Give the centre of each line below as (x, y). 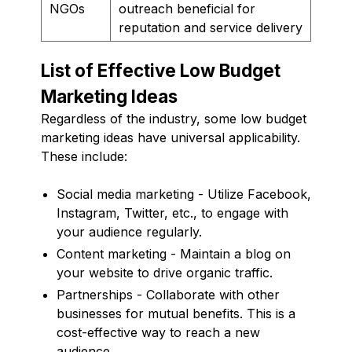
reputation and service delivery (211, 27)
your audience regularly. (129, 231)
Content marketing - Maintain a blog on (174, 253)
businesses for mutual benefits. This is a (176, 313)
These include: (84, 156)
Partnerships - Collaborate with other (168, 294)
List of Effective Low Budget (161, 70)
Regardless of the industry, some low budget (174, 118)
